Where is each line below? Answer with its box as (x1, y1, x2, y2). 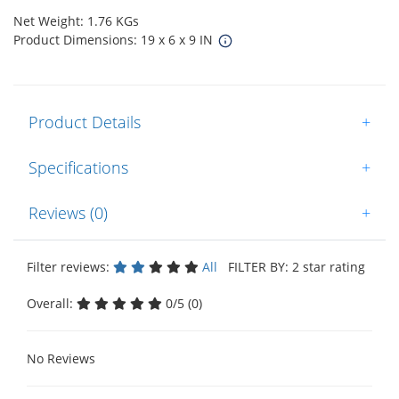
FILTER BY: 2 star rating (221, 258, 365, 276)
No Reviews (27, 350, 95, 368)
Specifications (28, 157, 128, 179)
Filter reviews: (27, 258, 113, 276)
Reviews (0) (28, 202, 108, 224)
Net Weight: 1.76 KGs (13, 12, 139, 30)
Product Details (28, 111, 141, 134)
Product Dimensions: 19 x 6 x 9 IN (13, 31, 216, 49)
